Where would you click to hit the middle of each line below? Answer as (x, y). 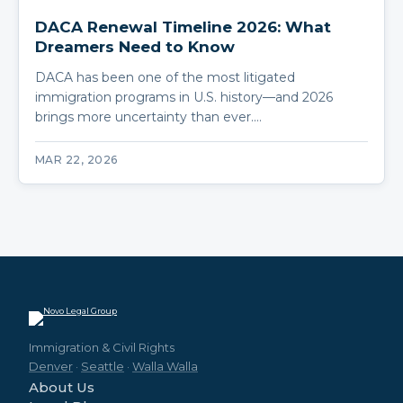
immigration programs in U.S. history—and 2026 (184, 97)
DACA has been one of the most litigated (165, 77)
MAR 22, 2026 (76, 159)
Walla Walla (165, 366)
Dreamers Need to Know (135, 46)
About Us (62, 387)
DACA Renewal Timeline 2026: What (183, 27)
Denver (51, 366)
